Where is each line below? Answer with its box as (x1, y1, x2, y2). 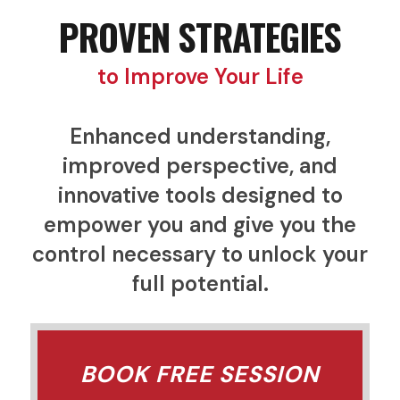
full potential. (131, 269, 269, 297)
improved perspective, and (62, 151, 337, 179)
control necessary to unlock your (32, 239, 368, 268)
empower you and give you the (44, 210, 356, 238)
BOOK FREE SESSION (79, 359, 321, 389)
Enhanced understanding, (70, 121, 330, 150)
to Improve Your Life (96, 62, 304, 90)
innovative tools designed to (57, 180, 343, 209)
